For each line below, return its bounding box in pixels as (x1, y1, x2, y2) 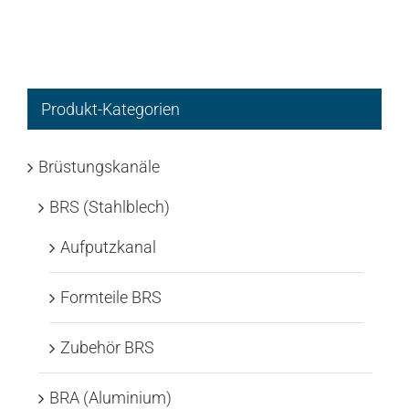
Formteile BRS (60, 288, 162, 308)
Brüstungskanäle (38, 157, 160, 177)
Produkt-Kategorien (41, 100, 180, 120)
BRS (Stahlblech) (49, 197, 170, 217)
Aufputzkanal (60, 237, 156, 257)
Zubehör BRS (60, 338, 154, 358)
